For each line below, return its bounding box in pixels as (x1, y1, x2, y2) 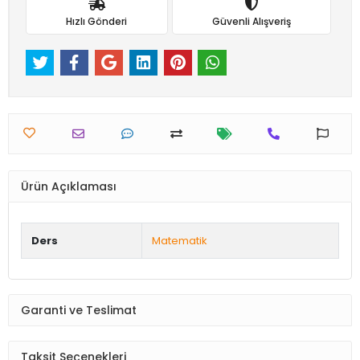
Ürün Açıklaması (21, 178, 117, 194)
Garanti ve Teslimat (21, 301, 137, 318)
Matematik (152, 233, 207, 249)
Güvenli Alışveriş (211, 14, 291, 28)
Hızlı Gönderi (66, 14, 128, 28)
